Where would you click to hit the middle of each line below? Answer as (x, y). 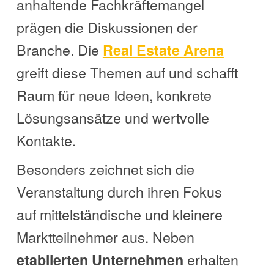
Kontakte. (46, 140)
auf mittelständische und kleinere (119, 214)
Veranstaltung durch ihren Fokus (119, 192)
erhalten (211, 260)
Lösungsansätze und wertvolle (113, 118)
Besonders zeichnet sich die (105, 169)
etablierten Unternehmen (100, 260)
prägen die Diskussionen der (107, 27)
